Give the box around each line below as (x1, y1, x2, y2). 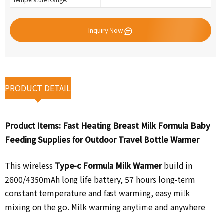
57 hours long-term (123, 173, 195, 185)
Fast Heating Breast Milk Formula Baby (63, 119, 210, 132)
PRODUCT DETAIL (5, 82, 71, 94)
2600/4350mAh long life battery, (5, 173, 123, 185)
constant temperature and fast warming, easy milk (5, 187, 190, 199)
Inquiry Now (88, 25, 123, 35)
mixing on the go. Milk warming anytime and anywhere (5, 201, 205, 213)
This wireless (5, 159, 55, 172)
